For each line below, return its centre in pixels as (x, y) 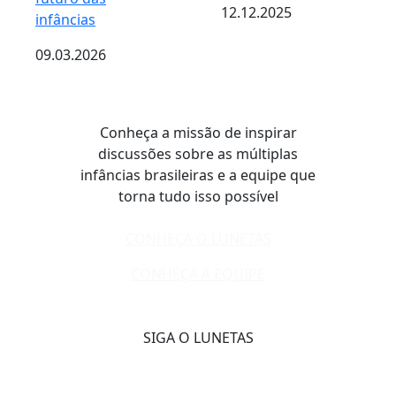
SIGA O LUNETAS (198, 338)
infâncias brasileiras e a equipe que (198, 175)
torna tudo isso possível (198, 196)
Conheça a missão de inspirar (198, 133)
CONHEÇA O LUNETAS (198, 239)
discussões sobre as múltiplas (198, 154)
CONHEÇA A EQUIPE (198, 274)
